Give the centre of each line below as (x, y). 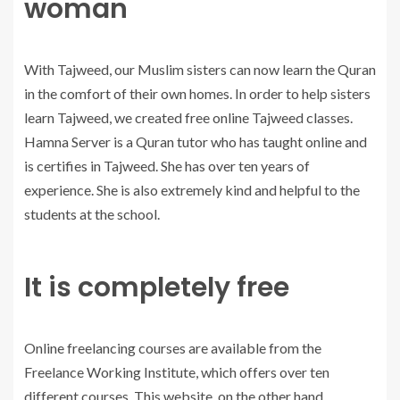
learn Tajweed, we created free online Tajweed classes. (188, 118)
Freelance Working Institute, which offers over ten (177, 372)
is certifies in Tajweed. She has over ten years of (167, 166)
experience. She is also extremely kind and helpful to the (192, 190)
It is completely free (157, 288)
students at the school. (92, 214)
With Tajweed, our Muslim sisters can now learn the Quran (200, 70)
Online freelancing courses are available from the (173, 348)
